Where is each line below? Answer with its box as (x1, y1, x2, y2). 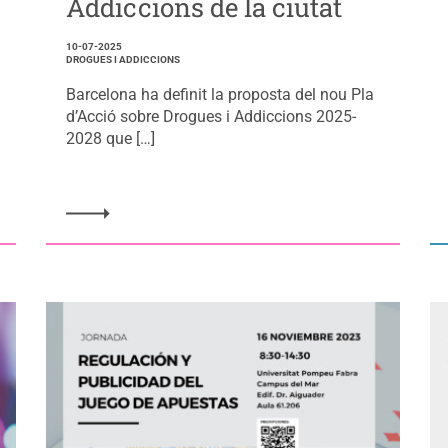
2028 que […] (65, 129, 155, 149)
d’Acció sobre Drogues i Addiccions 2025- (65, 107, 356, 127)
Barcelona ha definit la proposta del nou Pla (65, 85, 374, 105)
